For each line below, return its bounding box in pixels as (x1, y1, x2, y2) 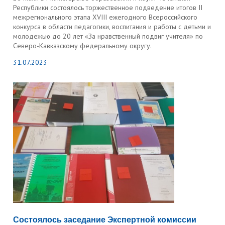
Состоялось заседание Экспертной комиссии (13, 215, 197, 224)
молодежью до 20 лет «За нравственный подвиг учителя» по (13, 32, 203, 41)
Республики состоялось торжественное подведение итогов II (13, 3, 203, 12)
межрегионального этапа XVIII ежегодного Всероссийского (13, 13, 198, 22)
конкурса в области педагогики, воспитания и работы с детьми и (13, 22, 211, 31)
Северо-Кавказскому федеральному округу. (13, 41, 152, 50)
